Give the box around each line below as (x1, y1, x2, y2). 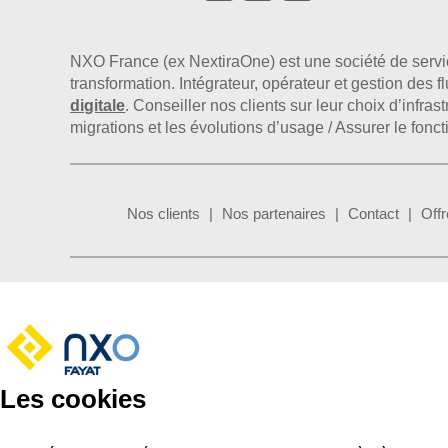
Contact (348, 205, 400, 223)
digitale (70, 97, 126, 115)
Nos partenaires (222, 205, 327, 223)
